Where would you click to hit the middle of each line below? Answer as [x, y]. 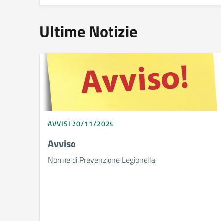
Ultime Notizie [88, 31]
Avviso [62, 143]
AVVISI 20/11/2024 [81, 123]
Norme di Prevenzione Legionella [102, 160]
